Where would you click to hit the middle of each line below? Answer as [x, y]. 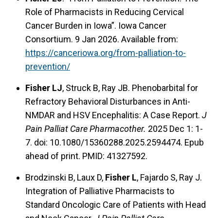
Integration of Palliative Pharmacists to [100, 191]
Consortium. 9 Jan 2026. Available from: [102, 39]
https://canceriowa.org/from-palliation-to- [106, 53]
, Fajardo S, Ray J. [169, 177]
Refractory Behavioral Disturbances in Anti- [108, 101]
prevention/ [48, 66]
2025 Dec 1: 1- [174, 128]
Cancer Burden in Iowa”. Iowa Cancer [96, 25]
